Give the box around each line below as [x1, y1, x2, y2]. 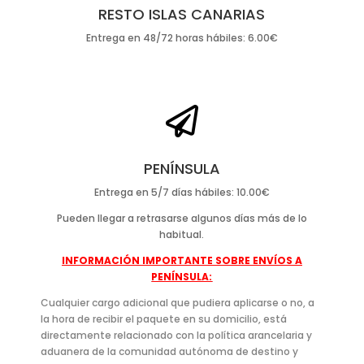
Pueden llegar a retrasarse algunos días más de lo [56, 210, 307, 225]
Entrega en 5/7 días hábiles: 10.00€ [93, 184, 270, 199]
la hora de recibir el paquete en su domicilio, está [40, 311, 287, 326]
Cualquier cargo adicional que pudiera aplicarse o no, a [40, 295, 314, 310]
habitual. [159, 227, 205, 241]
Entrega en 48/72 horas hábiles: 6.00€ [85, 30, 278, 45]
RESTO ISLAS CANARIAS [98, 3, 266, 24]
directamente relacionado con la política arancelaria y [40, 327, 312, 342]
